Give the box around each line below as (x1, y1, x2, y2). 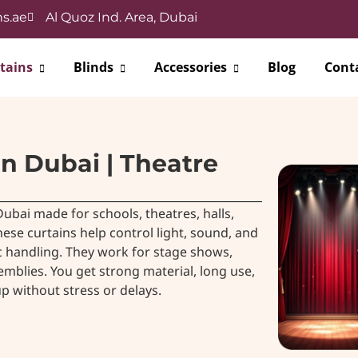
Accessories (153, 58, 227, 77)
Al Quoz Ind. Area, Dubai (45, 10, 197, 25)
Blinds (73, 58, 113, 77)
